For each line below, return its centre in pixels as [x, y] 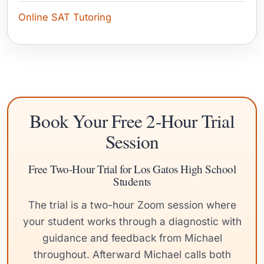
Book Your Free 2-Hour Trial [132, 121]
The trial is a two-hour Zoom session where [132, 205]
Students [132, 181]
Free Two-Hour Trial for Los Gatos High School [132, 169]
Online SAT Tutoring [65, 17]
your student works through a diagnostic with [132, 222]
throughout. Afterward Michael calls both [132, 255]
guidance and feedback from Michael [132, 238]
